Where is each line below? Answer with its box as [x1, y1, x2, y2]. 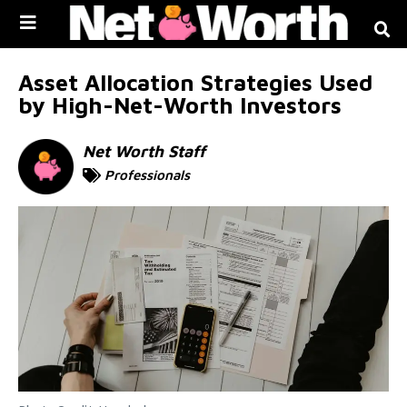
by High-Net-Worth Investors [18, 91, 342, 118]
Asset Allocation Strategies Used [18, 68, 372, 95]
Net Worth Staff [83, 141, 206, 161]
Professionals [104, 166, 191, 183]
